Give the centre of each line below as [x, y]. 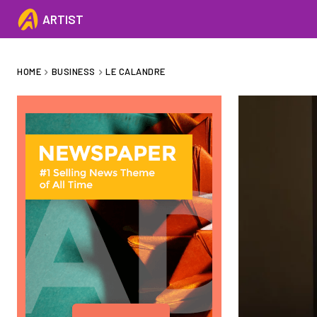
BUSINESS [73, 71]
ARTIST [63, 19]
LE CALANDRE [136, 71]
